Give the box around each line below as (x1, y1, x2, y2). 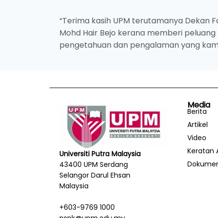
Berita (187, 107, 207, 117)
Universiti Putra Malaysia (59, 149, 141, 159)
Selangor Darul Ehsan (59, 170, 130, 181)
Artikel (187, 120, 208, 130)
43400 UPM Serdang (59, 160, 128, 170)
